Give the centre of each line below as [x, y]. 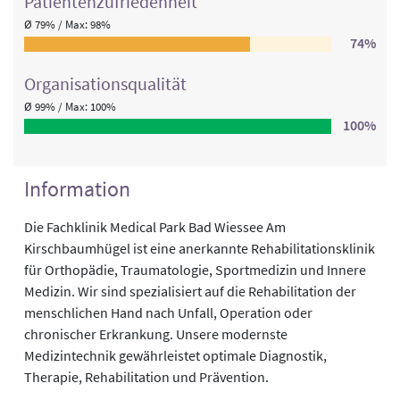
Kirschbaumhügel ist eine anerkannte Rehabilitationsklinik [200, 249]
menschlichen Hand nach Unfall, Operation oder [168, 313]
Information [77, 189]
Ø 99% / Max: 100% [70, 107]
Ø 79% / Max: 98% [67, 25]
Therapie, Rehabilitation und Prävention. [146, 377]
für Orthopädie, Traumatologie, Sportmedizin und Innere [195, 270]
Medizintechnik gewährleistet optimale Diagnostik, [175, 356]
